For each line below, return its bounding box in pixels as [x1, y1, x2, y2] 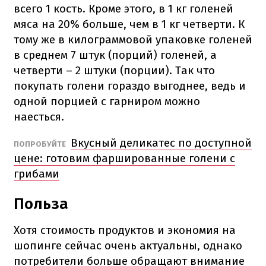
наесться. [14, 109, 64, 123]
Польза [14, 194, 68, 213]
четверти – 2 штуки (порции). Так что [14, 63, 215, 77]
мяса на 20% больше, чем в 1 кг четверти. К [14, 17, 245, 31]
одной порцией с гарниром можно [14, 94, 200, 108]
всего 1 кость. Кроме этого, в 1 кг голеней [14, 1, 233, 15]
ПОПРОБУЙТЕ [14, 139, 68, 148]
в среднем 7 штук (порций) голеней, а [14, 47, 217, 62]
